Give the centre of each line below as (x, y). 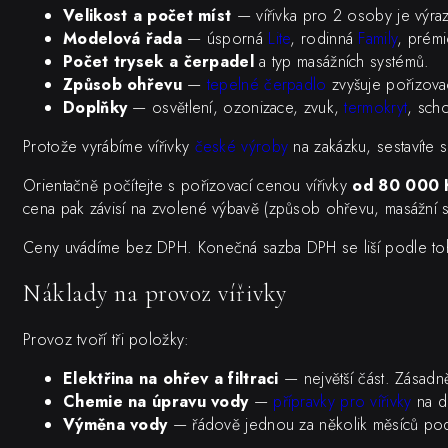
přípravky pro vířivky (342, 402)
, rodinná (324, 39)
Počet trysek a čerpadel (158, 62)
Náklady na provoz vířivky (155, 294)
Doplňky (95, 108)
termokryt (376, 108)
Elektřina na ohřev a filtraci (171, 379)
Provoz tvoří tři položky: (106, 340)
